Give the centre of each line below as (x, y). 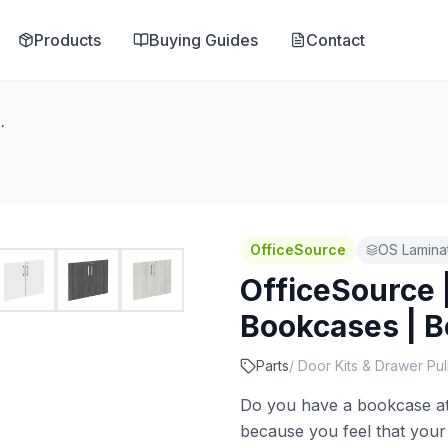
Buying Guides (203, 40)
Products (67, 40)
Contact (335, 40)
